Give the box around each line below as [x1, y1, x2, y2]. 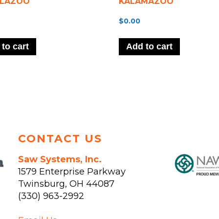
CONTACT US [18, 132, 103, 146]
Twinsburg [18, 178, 66, 190]
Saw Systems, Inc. [18, 154, 102, 165]
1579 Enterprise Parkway [18, 166, 126, 177]
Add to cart [126, 42, 173, 52]
